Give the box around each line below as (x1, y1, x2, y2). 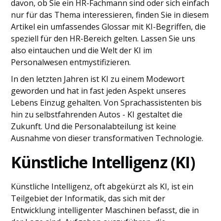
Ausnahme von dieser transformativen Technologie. (11, 133, 204, 144)
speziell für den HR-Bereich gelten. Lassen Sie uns (11, 33, 196, 44)
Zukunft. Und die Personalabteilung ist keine (11, 121, 177, 132)
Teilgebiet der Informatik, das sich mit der (11, 193, 166, 204)
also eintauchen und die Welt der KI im (11, 45, 152, 56)
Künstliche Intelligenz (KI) (11, 151, 195, 173)
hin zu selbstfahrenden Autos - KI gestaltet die (11, 109, 183, 120)
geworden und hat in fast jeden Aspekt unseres (11, 85, 186, 96)
